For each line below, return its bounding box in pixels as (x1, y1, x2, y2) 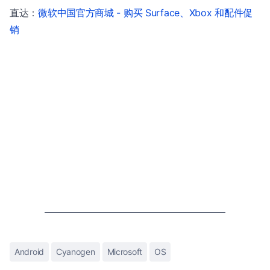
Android (14, 246, 44, 257)
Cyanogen (55, 246, 95, 257)
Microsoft (107, 246, 142, 257)
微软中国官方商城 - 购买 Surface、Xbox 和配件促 (38, 6, 253, 19)
